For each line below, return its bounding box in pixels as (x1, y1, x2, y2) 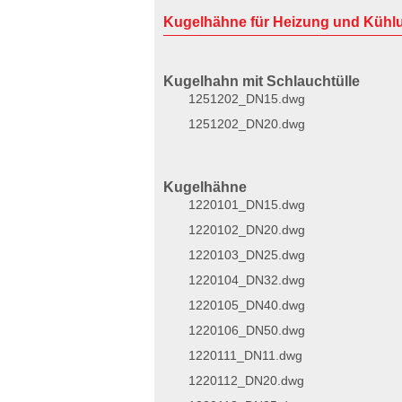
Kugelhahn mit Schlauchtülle (163, 74, 360, 89)
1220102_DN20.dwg (188, 223, 305, 237)
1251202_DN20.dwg (188, 117, 305, 131)
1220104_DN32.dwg (188, 273, 305, 287)
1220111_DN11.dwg (188, 348, 302, 363)
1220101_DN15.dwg (188, 197, 305, 212)
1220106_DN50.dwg (188, 323, 305, 337)
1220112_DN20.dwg (188, 373, 304, 388)
